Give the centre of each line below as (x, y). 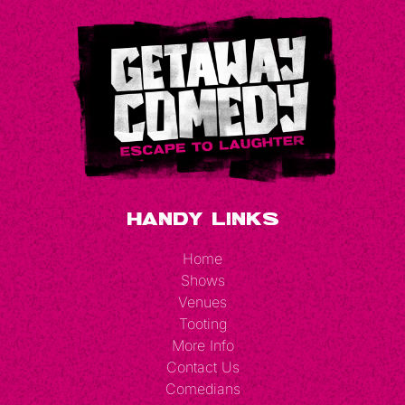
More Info (202, 345)
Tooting (202, 323)
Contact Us (202, 367)
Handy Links (202, 217)
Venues (202, 301)
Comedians (202, 388)
